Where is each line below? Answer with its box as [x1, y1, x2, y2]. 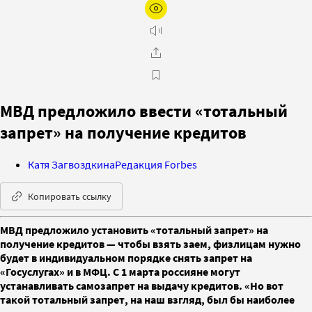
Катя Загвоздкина [28, 157, 115, 171]
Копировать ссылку [28, 189, 111, 203]
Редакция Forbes [115, 157, 197, 171]
